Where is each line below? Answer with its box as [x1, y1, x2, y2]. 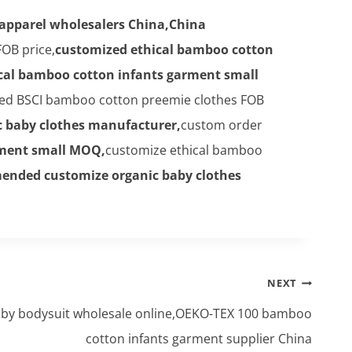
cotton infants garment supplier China [86, 330, 312, 348]
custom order [181, 116, 262, 134]
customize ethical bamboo [105, 141, 262, 159]
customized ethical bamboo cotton [55, 41, 273, 59]
